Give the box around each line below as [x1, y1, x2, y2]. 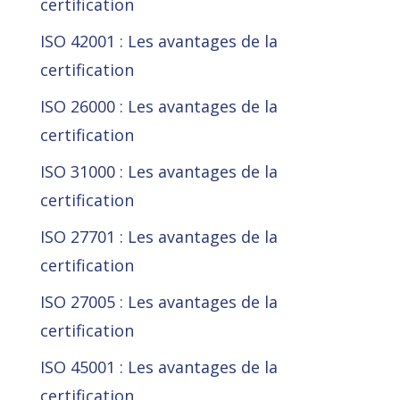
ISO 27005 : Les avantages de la [39, 291, 278, 313]
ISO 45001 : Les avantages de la [39, 356, 278, 379]
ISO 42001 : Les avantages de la [39, 30, 278, 53]
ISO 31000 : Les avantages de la [39, 161, 278, 183]
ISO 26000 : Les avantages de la [39, 96, 278, 118]
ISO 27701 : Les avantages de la [39, 226, 278, 248]
